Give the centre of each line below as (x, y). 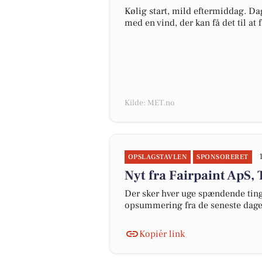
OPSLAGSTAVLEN (158, 157)
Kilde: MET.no (149, 103)
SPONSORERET (223, 157)
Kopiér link (162, 234)
